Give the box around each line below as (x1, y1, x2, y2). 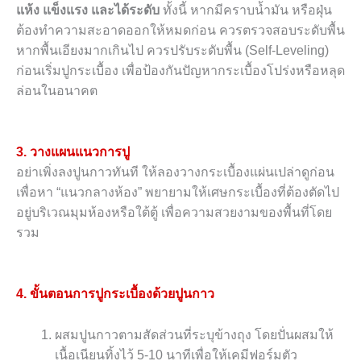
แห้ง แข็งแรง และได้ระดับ (16, 2, 160, 17)
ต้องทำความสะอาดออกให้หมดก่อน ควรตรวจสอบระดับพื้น (16, 23, 345, 37)
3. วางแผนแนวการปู (16, 144, 130, 159)
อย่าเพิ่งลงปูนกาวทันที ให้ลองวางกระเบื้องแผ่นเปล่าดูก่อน (16, 164, 334, 179)
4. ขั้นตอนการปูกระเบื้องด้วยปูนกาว (16, 287, 214, 301)
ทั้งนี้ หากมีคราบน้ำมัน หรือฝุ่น (160, 2, 332, 17)
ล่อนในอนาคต (16, 83, 98, 98)
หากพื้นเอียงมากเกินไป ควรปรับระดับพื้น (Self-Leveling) (16, 43, 329, 57)
